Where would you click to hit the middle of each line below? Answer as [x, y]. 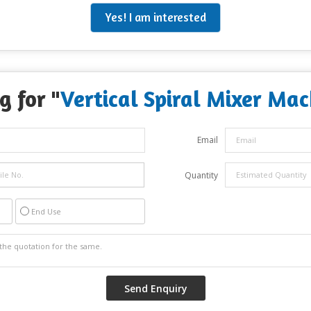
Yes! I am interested [155, 17]
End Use [46, 211]
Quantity [201, 175]
